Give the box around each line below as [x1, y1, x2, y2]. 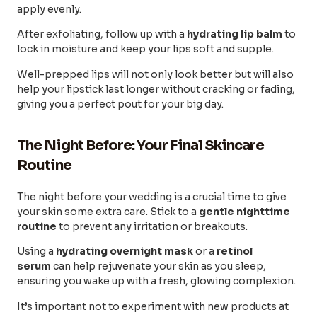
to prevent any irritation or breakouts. [57, 219, 250, 233]
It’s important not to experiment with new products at [17, 299, 289, 313]
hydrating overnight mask [56, 245, 193, 258]
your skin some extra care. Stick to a [17, 204, 199, 218]
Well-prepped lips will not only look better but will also [17, 67, 294, 81]
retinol [217, 245, 253, 258]
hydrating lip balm [187, 28, 282, 41]
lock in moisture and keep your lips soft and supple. [17, 42, 276, 56]
